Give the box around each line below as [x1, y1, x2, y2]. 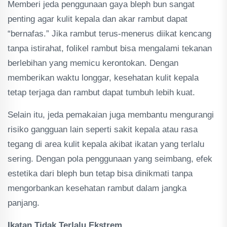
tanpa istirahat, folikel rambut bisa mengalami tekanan [8, 44, 212, 53]
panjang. [8, 198, 40, 208]
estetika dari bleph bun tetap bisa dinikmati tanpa [8, 169, 193, 178]
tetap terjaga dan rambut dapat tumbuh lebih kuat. [8, 88, 195, 97]
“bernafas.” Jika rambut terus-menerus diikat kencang [8, 29, 211, 39]
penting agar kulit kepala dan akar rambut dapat [8, 14, 187, 24]
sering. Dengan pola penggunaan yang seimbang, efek [8, 154, 212, 164]
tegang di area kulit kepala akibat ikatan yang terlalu [8, 139, 204, 149]
